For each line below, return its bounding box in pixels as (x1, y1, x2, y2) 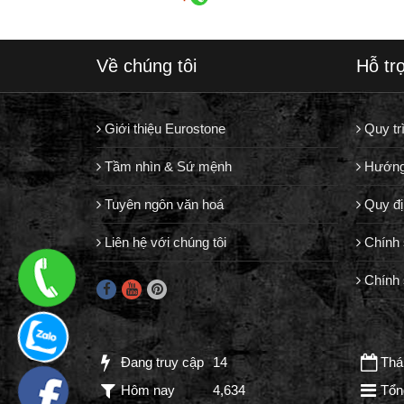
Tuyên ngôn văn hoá (101, 197, 224, 212)
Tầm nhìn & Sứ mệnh (101, 159, 232, 174)
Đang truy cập (121, 354, 204, 370)
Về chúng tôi (96, 56, 197, 76)
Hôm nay (121, 382, 175, 398)
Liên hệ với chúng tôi (101, 234, 226, 250)
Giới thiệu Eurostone (101, 121, 225, 136)
